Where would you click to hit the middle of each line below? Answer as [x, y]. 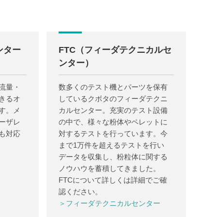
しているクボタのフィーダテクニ [113, 99]
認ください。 [80, 192]
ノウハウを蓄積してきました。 [109, 168]
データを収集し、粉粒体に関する [113, 157]
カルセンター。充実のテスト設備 [113, 110]
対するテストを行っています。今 [113, 133]
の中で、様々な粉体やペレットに [113, 122]
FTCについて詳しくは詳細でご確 [113, 180]
